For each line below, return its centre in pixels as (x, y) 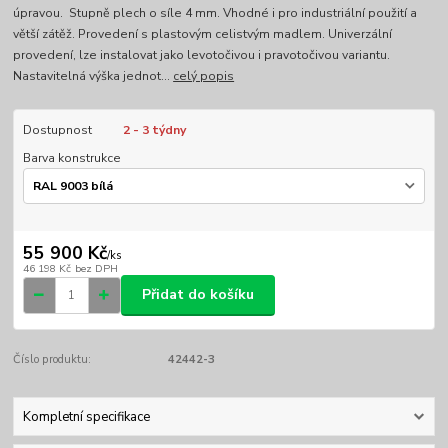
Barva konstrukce (71, 157)
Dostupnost (57, 129)
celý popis (204, 75)
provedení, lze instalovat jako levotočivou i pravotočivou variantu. (202, 54)
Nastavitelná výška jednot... (93, 75)
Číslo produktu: (52, 359)
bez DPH (96, 268)
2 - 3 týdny (154, 129)
